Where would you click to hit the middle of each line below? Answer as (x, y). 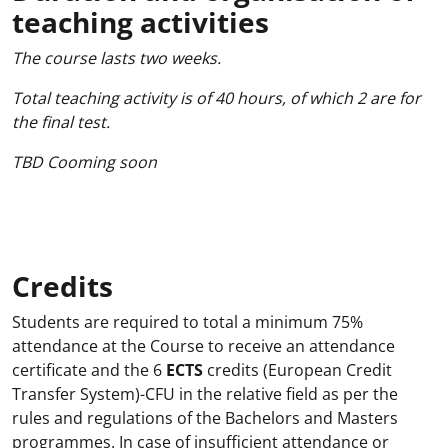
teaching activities (140, 22)
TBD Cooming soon (84, 162)
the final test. (61, 122)
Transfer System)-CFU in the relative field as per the (205, 394)
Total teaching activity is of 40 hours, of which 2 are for (216, 98)
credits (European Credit (297, 370)
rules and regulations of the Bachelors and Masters (205, 418)
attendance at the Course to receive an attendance (203, 346)
